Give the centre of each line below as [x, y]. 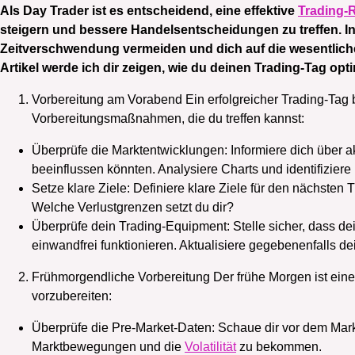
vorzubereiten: [72, 296]
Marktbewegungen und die [108, 346]
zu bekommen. [279, 346]
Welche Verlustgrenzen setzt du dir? [133, 207]
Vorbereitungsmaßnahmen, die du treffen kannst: [168, 118]
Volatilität [210, 346]
